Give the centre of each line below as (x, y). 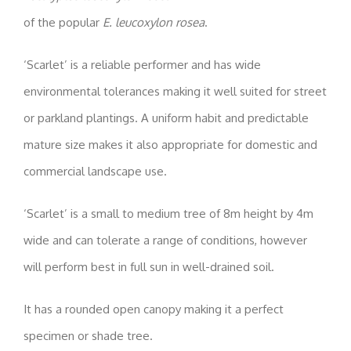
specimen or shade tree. (88, 335)
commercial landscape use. (95, 171)
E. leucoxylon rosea (154, 22)
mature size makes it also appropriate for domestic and (170, 144)
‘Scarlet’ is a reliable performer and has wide (142, 64)
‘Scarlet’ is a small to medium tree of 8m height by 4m (168, 213)
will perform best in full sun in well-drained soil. (149, 266)
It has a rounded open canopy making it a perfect (154, 309)
